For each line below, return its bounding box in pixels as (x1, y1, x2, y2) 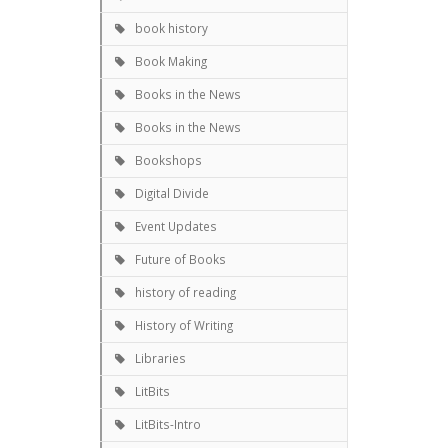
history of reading (135, 283, 236, 300)
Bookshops (135, 151, 202, 168)
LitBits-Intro (135, 415, 201, 432)
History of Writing (135, 316, 233, 333)
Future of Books (135, 250, 226, 267)
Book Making (135, 52, 207, 69)
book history (135, 19, 208, 36)
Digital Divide (135, 184, 209, 201)
